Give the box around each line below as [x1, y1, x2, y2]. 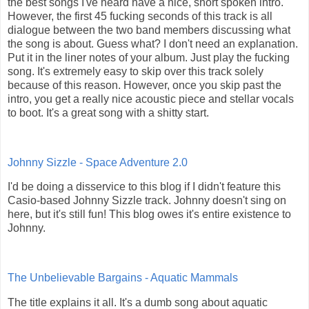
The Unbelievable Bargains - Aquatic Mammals [8, 272, 238, 284]
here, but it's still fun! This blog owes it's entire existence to [8, 208, 291, 221]
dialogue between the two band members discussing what [8, 23, 290, 36]
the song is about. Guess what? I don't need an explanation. [8, 37, 298, 50]
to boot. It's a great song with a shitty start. [8, 106, 209, 119]
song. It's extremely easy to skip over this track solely [8, 65, 263, 77]
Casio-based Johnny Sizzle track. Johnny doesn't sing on [8, 195, 286, 207]
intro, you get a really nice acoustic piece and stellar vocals [8, 92, 294, 105]
